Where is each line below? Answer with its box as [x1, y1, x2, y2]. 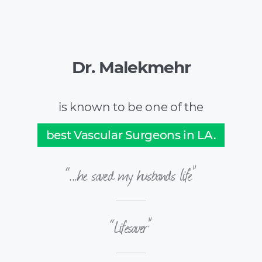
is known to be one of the [58, 100, 204, 114]
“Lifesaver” [110, 213, 152, 240]
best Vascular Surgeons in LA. [46, 128, 216, 142]
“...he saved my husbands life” [65, 161, 196, 188]
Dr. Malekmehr [71, 57, 191, 77]
